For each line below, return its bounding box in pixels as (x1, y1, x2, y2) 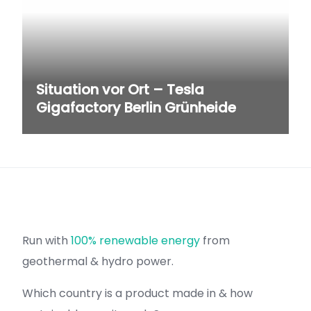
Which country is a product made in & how (22, 285, 253, 301)
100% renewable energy (71, 233, 200, 249)
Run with (22, 233, 71, 249)
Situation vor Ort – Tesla (36, 80, 204, 99)
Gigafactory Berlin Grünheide (36, 98, 236, 117)
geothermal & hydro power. (22, 253, 174, 269)
